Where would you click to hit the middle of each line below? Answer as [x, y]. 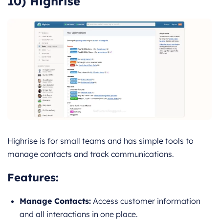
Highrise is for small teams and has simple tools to [100, 141]
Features [32, 177]
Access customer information [146, 201]
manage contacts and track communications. [91, 154]
